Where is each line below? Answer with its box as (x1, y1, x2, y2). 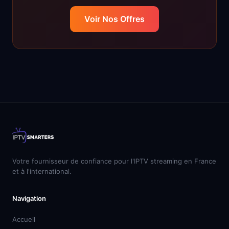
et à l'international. (12, 167, 72, 175)
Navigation (12, 194, 46, 202)
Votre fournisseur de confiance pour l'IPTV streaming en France (12, 157, 216, 165)
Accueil (12, 215, 35, 223)
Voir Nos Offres (84, 14, 145, 24)
